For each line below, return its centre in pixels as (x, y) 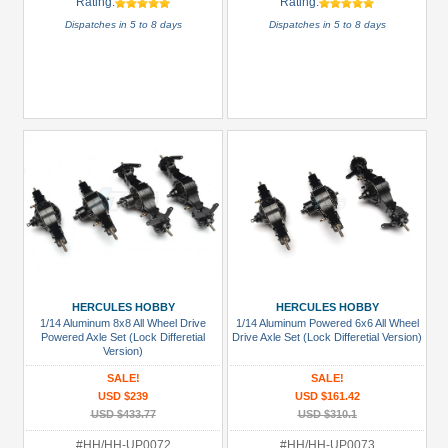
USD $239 (123, 396)
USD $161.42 (327, 396)
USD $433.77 (123, 414)
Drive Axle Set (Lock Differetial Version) (327, 337)
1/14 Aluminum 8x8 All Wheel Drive (123, 323)
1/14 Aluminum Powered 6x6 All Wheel (327, 323)
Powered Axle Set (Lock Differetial (123, 337)
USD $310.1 (327, 414)
